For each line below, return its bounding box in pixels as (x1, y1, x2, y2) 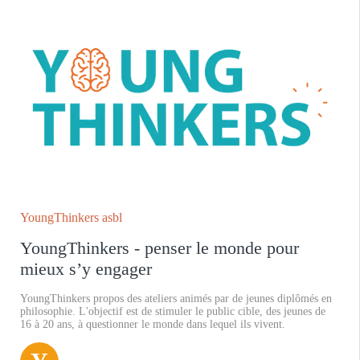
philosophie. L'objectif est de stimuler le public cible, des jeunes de (20, 305, 325, 317)
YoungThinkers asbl (20, 210, 122, 224)
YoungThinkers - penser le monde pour (20, 237, 299, 258)
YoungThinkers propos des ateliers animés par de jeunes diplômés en (20, 292, 332, 305)
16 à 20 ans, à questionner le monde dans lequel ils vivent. (20, 317, 285, 330)
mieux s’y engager (20, 258, 152, 279)
